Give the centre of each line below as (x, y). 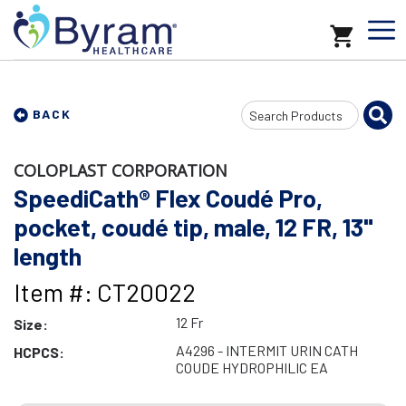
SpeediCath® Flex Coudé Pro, (168, 198)
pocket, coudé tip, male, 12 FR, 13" (193, 227)
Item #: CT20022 (105, 292)
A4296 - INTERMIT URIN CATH (266, 350)
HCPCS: (39, 352)
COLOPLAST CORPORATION (121, 170)
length (48, 256)
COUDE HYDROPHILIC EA (251, 367)
